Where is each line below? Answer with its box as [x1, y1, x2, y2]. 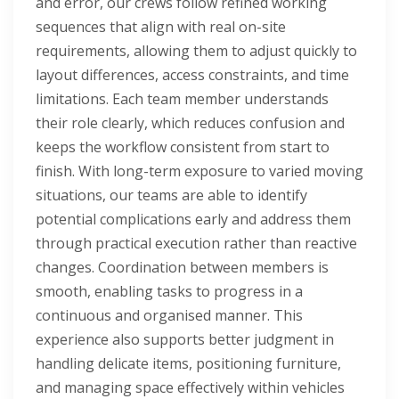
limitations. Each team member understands [36, 88, 329, 109]
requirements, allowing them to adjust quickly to [36, 40, 357, 61]
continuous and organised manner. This [36, 305, 303, 325]
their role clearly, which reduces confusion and [36, 112, 345, 133]
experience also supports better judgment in [36, 329, 334, 349]
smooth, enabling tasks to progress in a [36, 281, 303, 301]
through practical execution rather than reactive [36, 232, 357, 253]
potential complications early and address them [36, 208, 351, 229]
